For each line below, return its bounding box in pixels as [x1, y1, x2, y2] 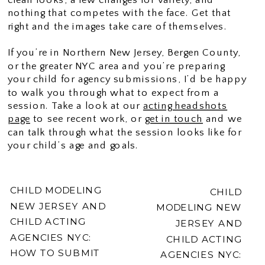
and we [203, 113, 243, 124]
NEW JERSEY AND [9, 199, 106, 212]
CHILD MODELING [9, 184, 102, 196]
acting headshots [143, 100, 228, 111]
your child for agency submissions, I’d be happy [7, 73, 247, 85]
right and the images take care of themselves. [7, 20, 227, 32]
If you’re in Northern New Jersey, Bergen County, [7, 47, 241, 58]
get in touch [144, 113, 203, 124]
